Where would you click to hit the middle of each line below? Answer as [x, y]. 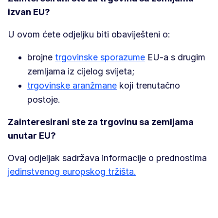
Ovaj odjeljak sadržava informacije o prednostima [107, 158]
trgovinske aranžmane [72, 85]
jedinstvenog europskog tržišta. [72, 172]
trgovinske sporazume [100, 57]
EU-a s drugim [175, 57]
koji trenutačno [148, 85]
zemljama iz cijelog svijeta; [81, 71]
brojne [41, 57]
